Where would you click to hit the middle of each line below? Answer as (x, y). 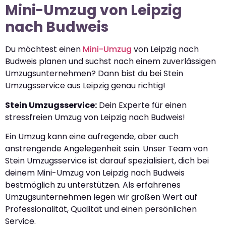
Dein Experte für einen (142, 105)
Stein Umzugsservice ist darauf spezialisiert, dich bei (107, 161)
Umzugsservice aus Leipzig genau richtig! (85, 86)
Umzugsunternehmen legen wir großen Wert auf (101, 197)
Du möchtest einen (44, 49)
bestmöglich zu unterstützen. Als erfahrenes (93, 185)
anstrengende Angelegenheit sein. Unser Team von (106, 149)
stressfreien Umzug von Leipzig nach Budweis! (95, 117)
